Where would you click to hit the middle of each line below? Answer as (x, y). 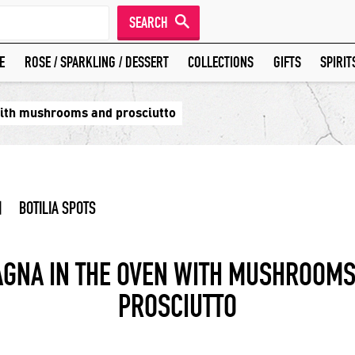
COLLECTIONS (221, 62)
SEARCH (149, 23)
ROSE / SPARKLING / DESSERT (96, 62)
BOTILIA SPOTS (57, 208)
